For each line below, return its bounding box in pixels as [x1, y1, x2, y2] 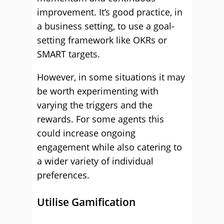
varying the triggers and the [37, 99, 152, 111]
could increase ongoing [37, 127, 135, 139]
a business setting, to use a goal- [37, 20, 174, 32]
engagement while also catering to [37, 141, 182, 153]
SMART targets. [37, 48, 100, 60]
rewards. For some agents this [37, 113, 164, 125]
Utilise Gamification [37, 195, 135, 209]
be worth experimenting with [37, 85, 158, 97]
